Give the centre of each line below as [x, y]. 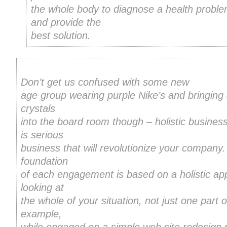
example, [41, 214]
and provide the [66, 23]
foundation [44, 161]
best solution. [61, 36]
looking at [42, 188]
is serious [42, 135]
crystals [38, 109]
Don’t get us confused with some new [105, 82]
